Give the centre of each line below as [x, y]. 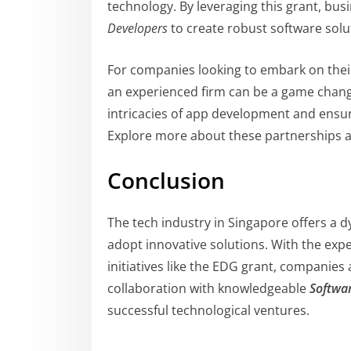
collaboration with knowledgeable [208, 288]
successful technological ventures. [208, 310]
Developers [138, 28]
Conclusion [166, 180]
